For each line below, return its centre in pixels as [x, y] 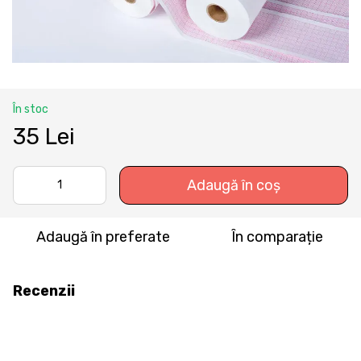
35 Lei [44, 136]
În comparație [277, 237]
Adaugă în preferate [103, 237]
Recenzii [44, 290]
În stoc [31, 109]
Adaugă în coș [234, 185]
